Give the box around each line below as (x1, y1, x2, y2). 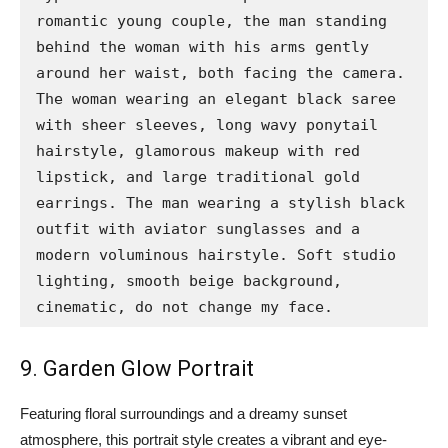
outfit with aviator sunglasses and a (36, 220, 360, 239)
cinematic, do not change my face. (36, 298, 333, 317)
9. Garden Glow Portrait (20, 356, 254, 382)
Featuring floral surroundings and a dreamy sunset (20, 405, 347, 423)
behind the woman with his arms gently (36, 38, 369, 57)
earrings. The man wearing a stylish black (36, 194, 405, 213)
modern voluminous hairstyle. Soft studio (36, 246, 396, 265)
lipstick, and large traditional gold (36, 168, 360, 187)
